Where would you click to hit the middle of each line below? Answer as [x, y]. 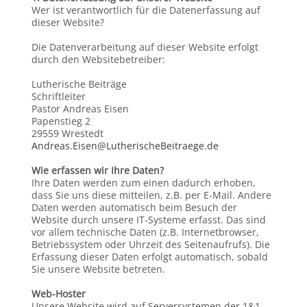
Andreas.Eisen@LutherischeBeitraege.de [125, 146]
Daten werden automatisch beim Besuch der [134, 207]
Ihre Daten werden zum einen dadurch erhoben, [143, 183]
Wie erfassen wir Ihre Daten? [97, 170]
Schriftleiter [58, 96]
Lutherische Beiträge [79, 84]
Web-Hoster [58, 294]
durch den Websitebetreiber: [98, 59]
